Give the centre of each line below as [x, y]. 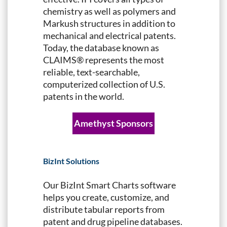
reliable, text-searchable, [91, 72]
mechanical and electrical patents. [109, 35]
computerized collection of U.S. [104, 84]
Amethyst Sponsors [113, 123]
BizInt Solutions [71, 161]
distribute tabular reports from [104, 209]
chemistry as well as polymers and [109, 11]
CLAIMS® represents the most [104, 60]
